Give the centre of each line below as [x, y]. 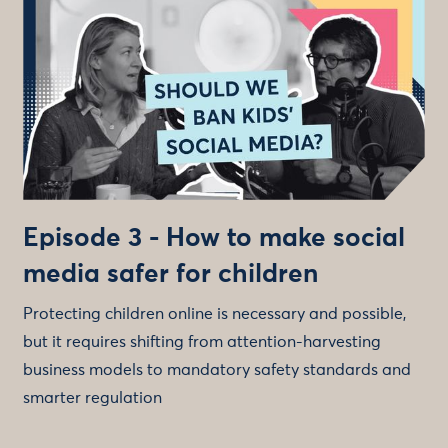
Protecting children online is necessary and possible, [215, 313]
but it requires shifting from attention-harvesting [202, 341]
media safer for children [171, 274]
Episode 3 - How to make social [214, 238]
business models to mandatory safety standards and [217, 369]
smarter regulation [93, 397]
